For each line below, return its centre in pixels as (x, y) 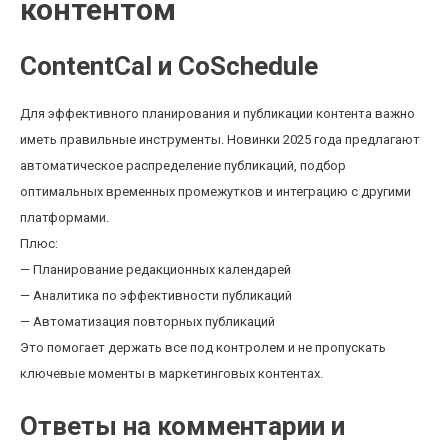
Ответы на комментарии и (182, 426)
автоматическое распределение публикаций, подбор (183, 165)
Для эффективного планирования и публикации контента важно (217, 113)
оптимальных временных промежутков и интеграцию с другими (215, 191)
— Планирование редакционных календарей (155, 269)
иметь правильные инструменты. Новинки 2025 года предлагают (220, 139)
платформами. (64, 217)
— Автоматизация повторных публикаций (147, 321)
